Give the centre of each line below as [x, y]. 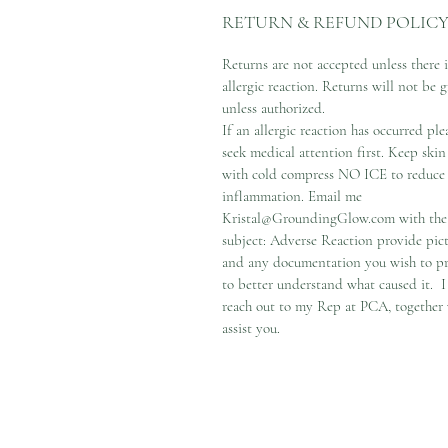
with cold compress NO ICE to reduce [333, 173]
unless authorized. [273, 107]
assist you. [253, 327]
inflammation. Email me [292, 195]
